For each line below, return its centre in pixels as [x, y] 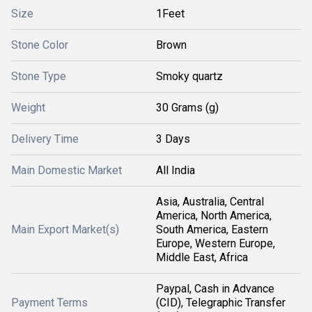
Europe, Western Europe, [216, 243]
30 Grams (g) [187, 108]
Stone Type [39, 76]
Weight [28, 108]
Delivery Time [45, 139]
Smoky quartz [189, 76]
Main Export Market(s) [65, 229]
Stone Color [40, 45]
